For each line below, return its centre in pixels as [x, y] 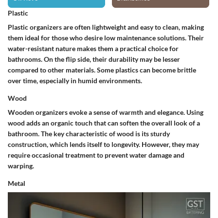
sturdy [160, 134]
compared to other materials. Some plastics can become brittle [102, 70]
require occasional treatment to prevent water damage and [96, 155]
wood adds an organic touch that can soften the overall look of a [104, 123]
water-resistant [31, 49]
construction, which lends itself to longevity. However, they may [103, 145]
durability [123, 59]
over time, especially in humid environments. [75, 81]
